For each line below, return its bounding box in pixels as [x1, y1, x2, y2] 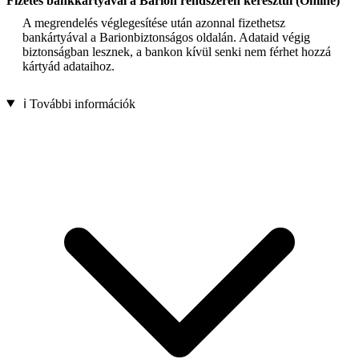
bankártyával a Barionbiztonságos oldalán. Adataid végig [22, 30, 310, 44]
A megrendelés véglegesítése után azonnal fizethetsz [22, 15, 285, 30]
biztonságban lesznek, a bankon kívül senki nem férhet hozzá [22, 44, 331, 58]
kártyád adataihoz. [22, 58, 115, 73]
